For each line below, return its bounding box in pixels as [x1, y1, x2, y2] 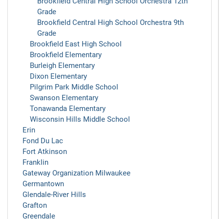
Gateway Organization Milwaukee [22, 169, 131, 177]
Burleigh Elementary [30, 61, 95, 70]
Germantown [22, 179, 64, 188]
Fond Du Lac [22, 136, 63, 145]
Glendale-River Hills [22, 190, 86, 199]
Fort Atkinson [22, 147, 67, 156]
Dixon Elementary [30, 72, 87, 81]
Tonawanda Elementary [30, 104, 106, 113]
